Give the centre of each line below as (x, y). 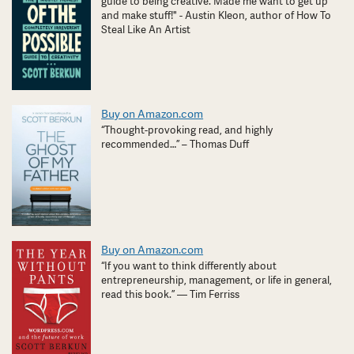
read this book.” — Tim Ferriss (171, 294)
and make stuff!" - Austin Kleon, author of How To (217, 16)
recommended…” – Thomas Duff (175, 145)
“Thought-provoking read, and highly (187, 130)
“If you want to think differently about (189, 265)
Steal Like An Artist (146, 30)
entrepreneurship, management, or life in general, (217, 280)
